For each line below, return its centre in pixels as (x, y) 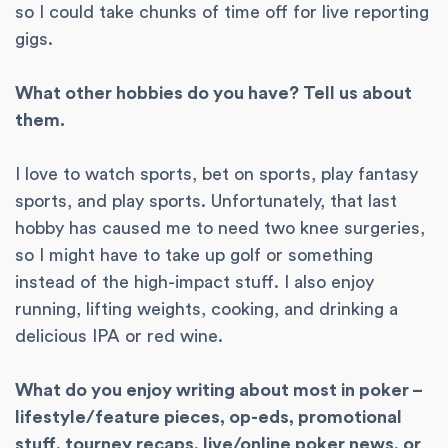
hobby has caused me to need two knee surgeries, (220, 228)
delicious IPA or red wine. (119, 336)
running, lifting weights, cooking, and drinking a (206, 309)
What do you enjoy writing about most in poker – (218, 390)
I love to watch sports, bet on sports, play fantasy (216, 174)
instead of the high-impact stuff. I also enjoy (194, 282)
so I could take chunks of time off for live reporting (222, 12)
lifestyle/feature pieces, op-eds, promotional (208, 417)
